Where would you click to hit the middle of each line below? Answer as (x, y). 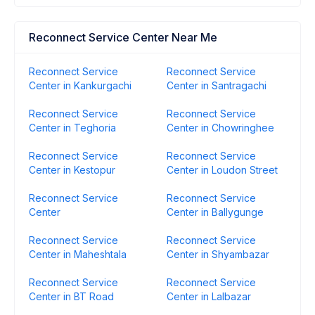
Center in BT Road (71, 296)
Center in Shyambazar (218, 254)
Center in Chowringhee (220, 128)
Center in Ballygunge (215, 212)
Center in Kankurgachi (80, 85)
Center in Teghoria (72, 128)
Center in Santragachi (217, 85)
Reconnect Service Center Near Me (123, 37)
